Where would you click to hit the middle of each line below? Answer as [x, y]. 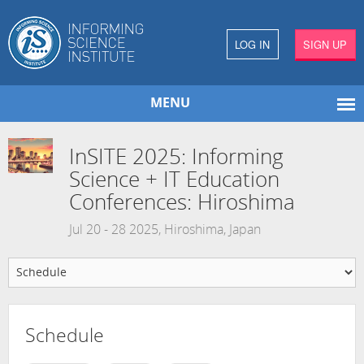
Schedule [65, 338]
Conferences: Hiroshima [182, 204]
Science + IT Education [174, 182]
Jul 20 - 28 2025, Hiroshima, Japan [166, 230]
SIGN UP [325, 44]
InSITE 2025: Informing [176, 159]
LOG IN [253, 44]
